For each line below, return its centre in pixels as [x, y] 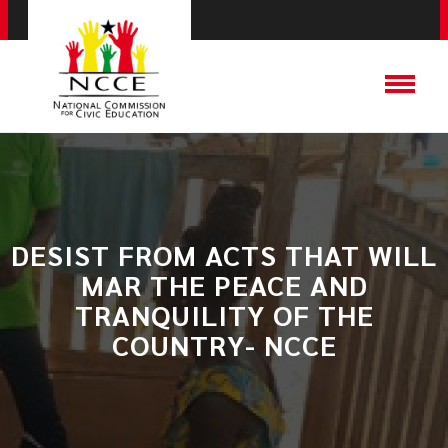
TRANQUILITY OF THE [224, 314]
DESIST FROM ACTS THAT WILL [224, 254]
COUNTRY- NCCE [224, 344]
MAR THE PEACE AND [224, 284]
